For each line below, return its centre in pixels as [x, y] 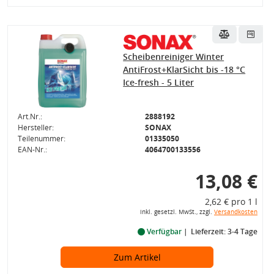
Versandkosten [235, 212]
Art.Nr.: [30, 116]
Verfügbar [164, 231]
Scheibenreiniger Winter [174, 56]
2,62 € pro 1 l [231, 201]
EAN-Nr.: [32, 149]
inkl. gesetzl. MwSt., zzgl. [177, 212]
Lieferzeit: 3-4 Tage [224, 231]
